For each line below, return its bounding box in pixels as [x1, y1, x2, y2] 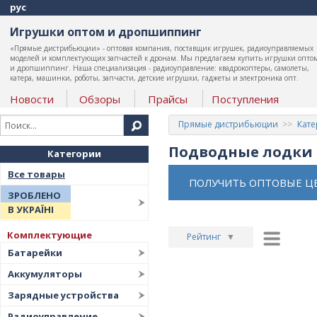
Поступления [211, 92, 279, 106]
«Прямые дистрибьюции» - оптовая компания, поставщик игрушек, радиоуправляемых [9, 43, 313, 53]
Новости [9, 92, 54, 106]
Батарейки [8, 246, 62, 259]
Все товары [8, 168, 65, 180]
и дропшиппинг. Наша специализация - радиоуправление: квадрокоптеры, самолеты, [9, 63, 309, 73]
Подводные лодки [168, 141, 313, 161]
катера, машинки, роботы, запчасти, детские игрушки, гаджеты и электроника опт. [9, 73, 299, 83]
